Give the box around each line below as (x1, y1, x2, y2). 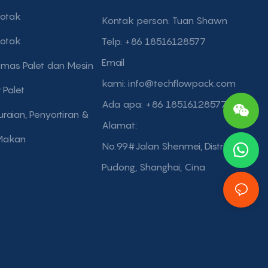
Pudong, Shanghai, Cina (102, 160, 206, 173)
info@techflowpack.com (128, 77, 239, 89)
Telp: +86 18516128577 (102, 35, 206, 47)
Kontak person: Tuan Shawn (102, 14, 228, 26)
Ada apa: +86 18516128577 (102, 98, 227, 110)
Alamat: (102, 118, 138, 131)
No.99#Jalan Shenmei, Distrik (102, 139, 232, 152)
